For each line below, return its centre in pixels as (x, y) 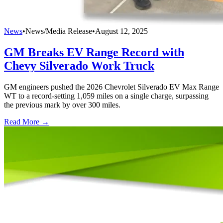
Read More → (27, 121)
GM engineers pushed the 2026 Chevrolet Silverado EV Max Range (111, 87)
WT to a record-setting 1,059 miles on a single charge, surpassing (106, 96)
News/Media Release (59, 31)
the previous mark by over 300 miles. (62, 105)
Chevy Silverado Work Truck (79, 65)
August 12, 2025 (121, 31)
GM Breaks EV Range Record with (94, 52)
